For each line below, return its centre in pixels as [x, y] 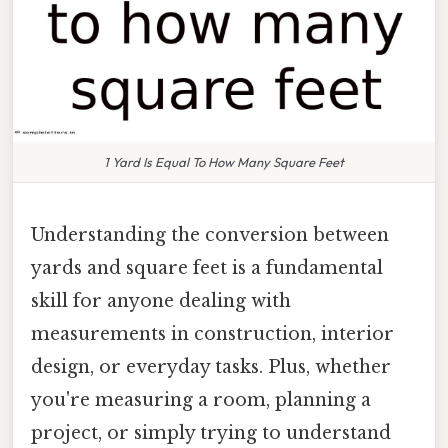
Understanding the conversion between [210, 234]
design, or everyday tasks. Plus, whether [211, 366]
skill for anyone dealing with [161, 300]
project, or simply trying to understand [211, 432]
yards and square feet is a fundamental [207, 267]
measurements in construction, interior [212, 333]
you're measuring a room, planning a [201, 399]
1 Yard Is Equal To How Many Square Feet [224, 161]
